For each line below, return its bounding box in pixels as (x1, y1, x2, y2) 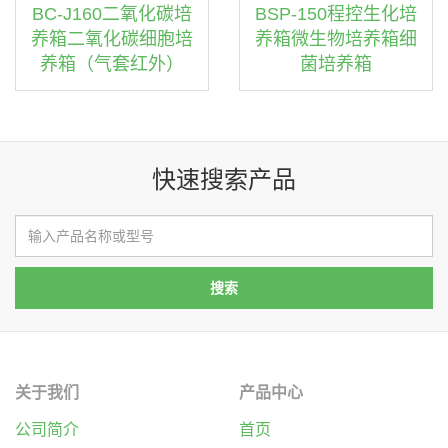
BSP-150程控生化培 (255, 4, 417, 24)
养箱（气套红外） (40, 54, 184, 74)
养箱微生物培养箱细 (255, 29, 417, 49)
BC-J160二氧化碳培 (32, 4, 192, 24)
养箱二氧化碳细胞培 (31, 29, 193, 49)
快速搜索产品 (152, 166, 296, 193)
